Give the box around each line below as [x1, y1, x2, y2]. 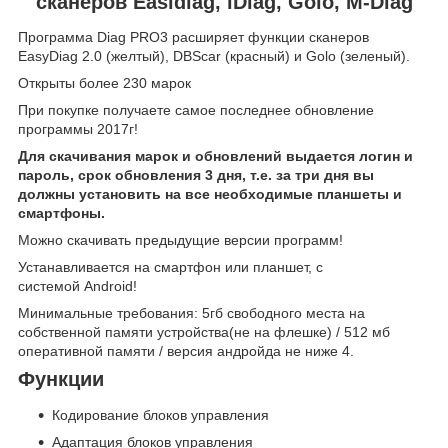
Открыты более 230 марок [18, 75, 191, 92]
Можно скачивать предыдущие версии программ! [18, 232, 343, 249]
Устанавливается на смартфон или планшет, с [18, 259, 323, 276]
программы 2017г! [18, 121, 138, 138]
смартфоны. [18, 205, 105, 222]
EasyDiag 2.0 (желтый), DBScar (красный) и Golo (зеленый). [18, 48, 410, 65]
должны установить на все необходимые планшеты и [18, 186, 402, 203]
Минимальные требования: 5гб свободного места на [18, 305, 365, 322]
